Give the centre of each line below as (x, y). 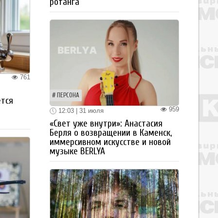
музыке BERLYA (77, 152)
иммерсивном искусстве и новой (110, 142)
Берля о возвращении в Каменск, (111, 133)
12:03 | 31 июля (80, 110)
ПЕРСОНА (68, 95)
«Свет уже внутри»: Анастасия (106, 124)
